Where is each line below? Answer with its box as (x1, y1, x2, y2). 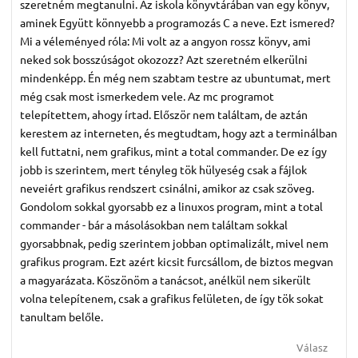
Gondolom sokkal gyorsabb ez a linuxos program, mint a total (20, 199, 323, 214)
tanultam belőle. (20, 309, 103, 324)
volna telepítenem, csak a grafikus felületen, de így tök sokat (20, 291, 324, 306)
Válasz (296, 340, 328, 355)
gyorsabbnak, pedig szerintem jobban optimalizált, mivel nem (20, 236, 328, 251)
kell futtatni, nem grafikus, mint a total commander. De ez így (20, 144, 327, 159)
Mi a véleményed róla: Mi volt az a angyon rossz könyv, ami (20, 34, 311, 49)
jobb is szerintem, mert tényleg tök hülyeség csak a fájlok (20, 162, 307, 177)
